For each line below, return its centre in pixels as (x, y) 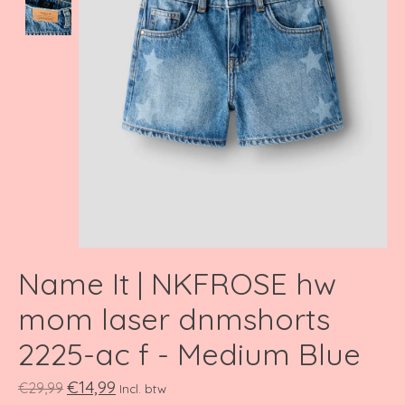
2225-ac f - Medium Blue (189, 354)
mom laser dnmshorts (174, 319)
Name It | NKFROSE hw (177, 284)
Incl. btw (143, 388)
